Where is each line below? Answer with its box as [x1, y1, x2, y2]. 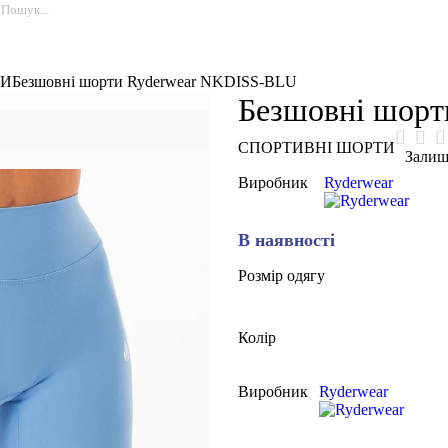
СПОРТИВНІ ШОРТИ [238, 138, 396, 156]
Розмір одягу [238, 266, 326, 284]
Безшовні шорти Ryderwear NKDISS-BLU [12, 73, 297, 90]
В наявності [238, 230, 336, 250]
